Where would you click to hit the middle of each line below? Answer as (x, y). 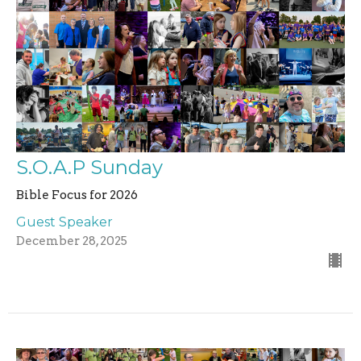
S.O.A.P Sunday (89, 167)
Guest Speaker (64, 222)
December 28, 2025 (72, 241)
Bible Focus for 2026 (77, 195)
